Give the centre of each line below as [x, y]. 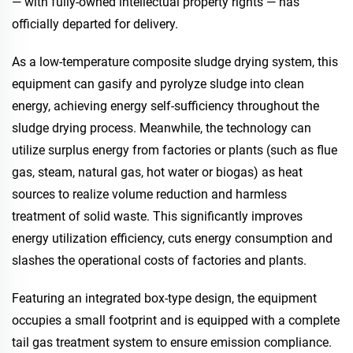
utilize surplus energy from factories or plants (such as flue [175, 150]
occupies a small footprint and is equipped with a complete [176, 320]
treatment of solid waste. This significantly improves [157, 216]
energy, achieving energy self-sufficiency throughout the [165, 106]
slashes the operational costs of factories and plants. [159, 260]
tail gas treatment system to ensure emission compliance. [172, 342]
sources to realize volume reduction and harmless [149, 194]
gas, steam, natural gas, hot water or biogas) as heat [157, 172]
